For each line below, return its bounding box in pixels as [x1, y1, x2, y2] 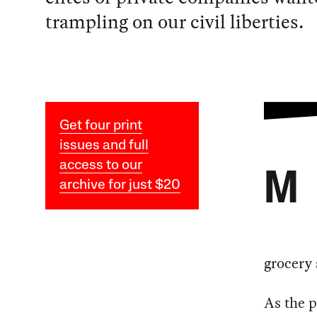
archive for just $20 [59, 178, 180, 192]
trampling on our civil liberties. [45, 7, 304, 35]
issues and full [59, 138, 149, 153]
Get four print [59, 118, 142, 133]
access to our [59, 158, 142, 173]
